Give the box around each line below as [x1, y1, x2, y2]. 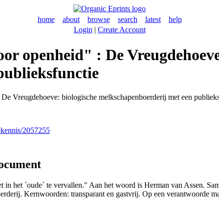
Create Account [97, 25, 146, 34]
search [117, 15, 137, 23]
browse [87, 15, 110, 23]
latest [145, 15, 161, 23]
